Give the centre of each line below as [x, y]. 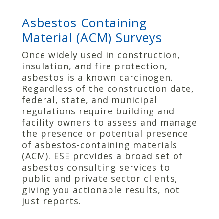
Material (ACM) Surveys [92, 37]
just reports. [51, 201]
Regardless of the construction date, [108, 88]
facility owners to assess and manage [109, 122]
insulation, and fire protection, [95, 66]
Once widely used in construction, [101, 55]
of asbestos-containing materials [99, 144]
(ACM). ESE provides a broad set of [102, 156]
